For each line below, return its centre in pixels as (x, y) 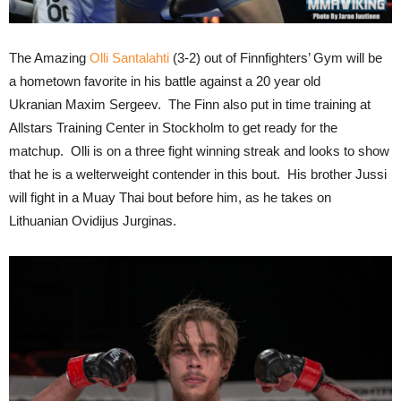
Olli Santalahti (129, 57)
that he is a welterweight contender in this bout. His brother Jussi (198, 174)
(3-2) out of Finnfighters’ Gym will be (276, 57)
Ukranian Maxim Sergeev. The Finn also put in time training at (190, 104)
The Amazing (49, 57)
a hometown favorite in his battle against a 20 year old (165, 81)
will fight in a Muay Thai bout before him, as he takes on (170, 197)
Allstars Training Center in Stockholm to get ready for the (173, 127)
